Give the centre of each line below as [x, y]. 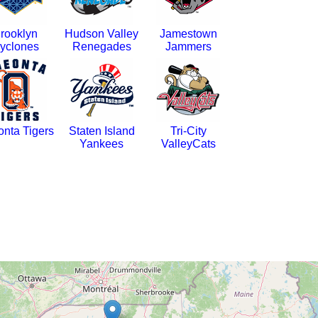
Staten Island [102, 131]
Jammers [188, 46]
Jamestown [188, 34]
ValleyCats [188, 144]
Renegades [102, 46]
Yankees [102, 144]
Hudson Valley [102, 34]
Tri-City [188, 131]
